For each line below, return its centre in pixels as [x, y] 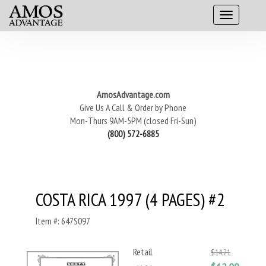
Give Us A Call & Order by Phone [133, 107]
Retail [143, 252]
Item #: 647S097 [63, 221]
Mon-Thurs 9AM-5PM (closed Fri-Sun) [133, 121]
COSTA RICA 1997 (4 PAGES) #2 [130, 199]
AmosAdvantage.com [133, 94]
